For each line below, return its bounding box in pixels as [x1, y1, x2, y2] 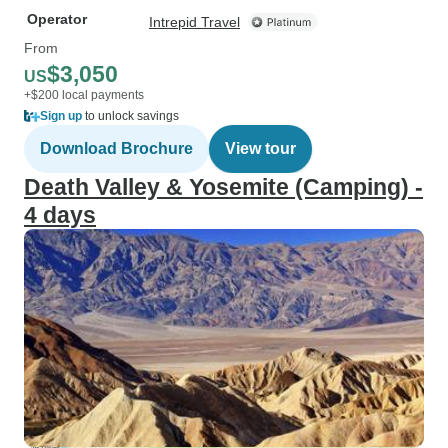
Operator [27, 11, 87, 27]
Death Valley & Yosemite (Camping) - [24, 174, 423, 200]
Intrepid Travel [149, 14, 240, 30]
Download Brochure [40, 140, 193, 157]
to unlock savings [82, 109, 179, 123]
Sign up [40, 109, 82, 123]
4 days [24, 202, 96, 228]
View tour [225, 140, 296, 157]
